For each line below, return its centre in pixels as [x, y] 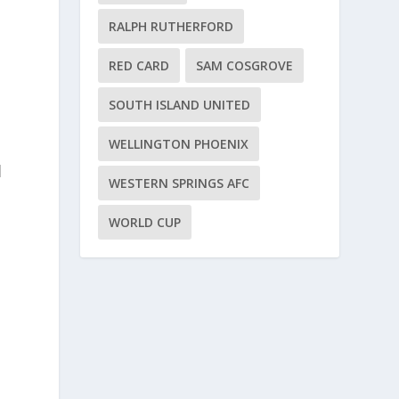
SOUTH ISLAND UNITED [180, 105]
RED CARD [139, 66]
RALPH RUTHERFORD [171, 27]
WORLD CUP [145, 223]
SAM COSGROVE [245, 66]
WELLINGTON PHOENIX [179, 144]
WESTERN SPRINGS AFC [179, 183]
